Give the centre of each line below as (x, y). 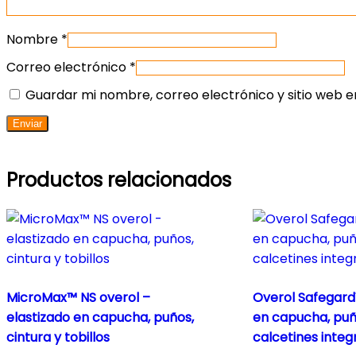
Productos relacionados (119, 180)
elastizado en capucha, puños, (100, 318)
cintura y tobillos (58, 338)
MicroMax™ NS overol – (78, 298)
